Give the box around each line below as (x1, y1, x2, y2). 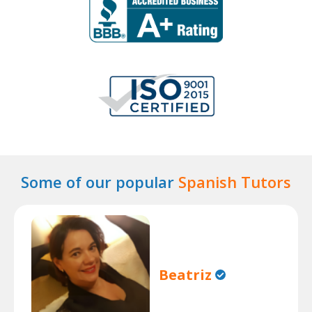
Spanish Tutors (178, 171, 291, 192)
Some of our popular (21, 171, 178, 192)
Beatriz (159, 265, 212, 284)
